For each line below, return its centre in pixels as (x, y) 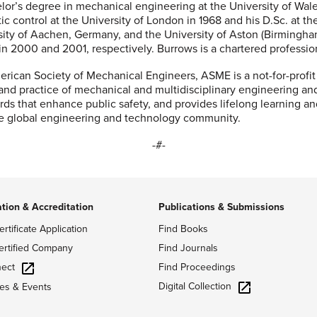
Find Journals (188, 248)
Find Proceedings (197, 267)
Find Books (183, 229)
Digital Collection (195, 286)
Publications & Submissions (221, 207)
